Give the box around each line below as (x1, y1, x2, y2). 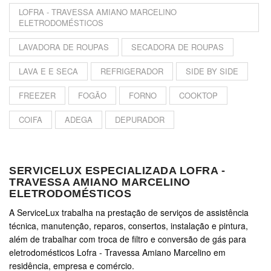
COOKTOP (179, 90, 218, 102)
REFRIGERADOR (100, 65, 163, 77)
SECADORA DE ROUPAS (131, 41, 224, 53)
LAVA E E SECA (19, 65, 78, 77)
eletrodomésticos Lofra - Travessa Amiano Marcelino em (9, 246, 226, 259)
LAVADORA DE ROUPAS (19, 41, 109, 53)
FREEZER (19, 90, 56, 102)
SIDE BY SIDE (186, 65, 238, 77)
